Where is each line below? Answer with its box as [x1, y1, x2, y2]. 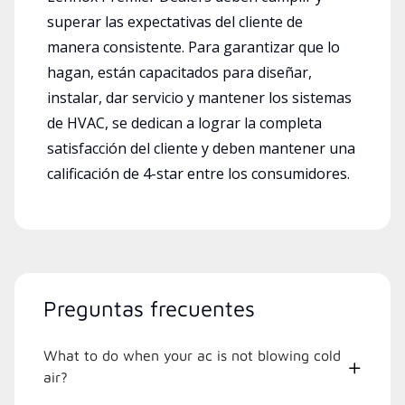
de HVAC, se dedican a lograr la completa [47, 112, 322, 133]
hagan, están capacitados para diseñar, [47, 61, 312, 82]
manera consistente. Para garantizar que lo [47, 36, 340, 57]
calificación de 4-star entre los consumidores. [47, 163, 350, 184]
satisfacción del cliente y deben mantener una [47, 137, 355, 158]
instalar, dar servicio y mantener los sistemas [47, 87, 352, 108]
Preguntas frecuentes [43, 295, 255, 321]
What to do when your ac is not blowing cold [43, 346, 341, 363]
